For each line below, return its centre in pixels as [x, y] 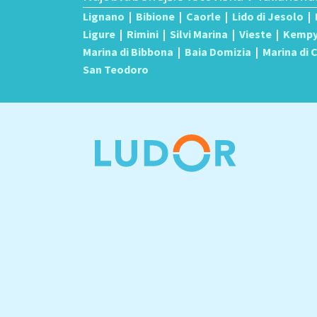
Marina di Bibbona [128, 52]
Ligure [99, 34]
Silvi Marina [199, 34]
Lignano [104, 16]
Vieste [255, 34]
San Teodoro [116, 69]
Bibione [155, 16]
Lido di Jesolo [268, 16]
